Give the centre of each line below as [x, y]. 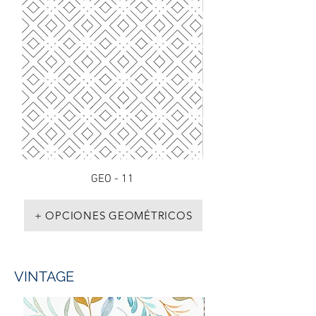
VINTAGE [44, 276]
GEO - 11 [112, 179]
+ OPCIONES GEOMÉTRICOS [113, 215]
